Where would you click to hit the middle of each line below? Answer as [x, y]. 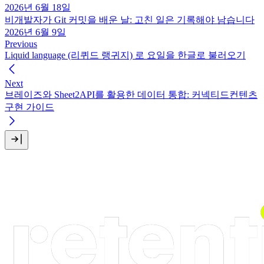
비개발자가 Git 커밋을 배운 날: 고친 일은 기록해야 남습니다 [130, 20]
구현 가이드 [29, 107]
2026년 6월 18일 [38, 8]
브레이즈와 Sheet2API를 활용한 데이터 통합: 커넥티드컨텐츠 [131, 95]
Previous [21, 44]
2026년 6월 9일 [35, 32]
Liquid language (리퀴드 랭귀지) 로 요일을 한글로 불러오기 [125, 55]
